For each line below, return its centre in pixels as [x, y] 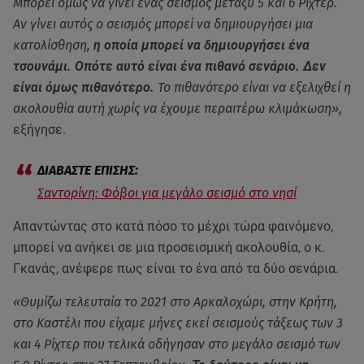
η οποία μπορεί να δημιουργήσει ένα [201, 45]
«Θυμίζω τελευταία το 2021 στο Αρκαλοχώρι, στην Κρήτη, [175, 301]
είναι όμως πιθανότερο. [85, 87]
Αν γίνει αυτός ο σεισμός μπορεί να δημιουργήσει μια [163, 24]
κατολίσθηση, [53, 45]
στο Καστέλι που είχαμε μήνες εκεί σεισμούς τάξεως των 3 [178, 323]
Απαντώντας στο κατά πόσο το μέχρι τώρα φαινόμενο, [173, 226]
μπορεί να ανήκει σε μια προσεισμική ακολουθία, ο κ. [169, 247]
